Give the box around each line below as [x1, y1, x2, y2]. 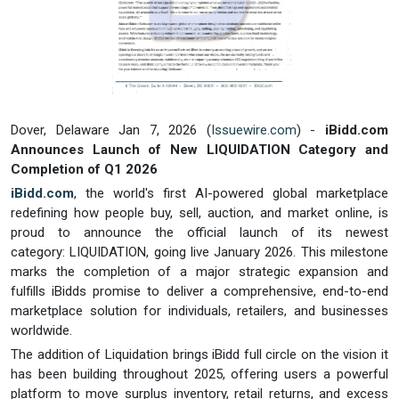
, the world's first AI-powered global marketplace [74, 184, 388, 201]
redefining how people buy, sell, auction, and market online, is [11, 204, 388, 221]
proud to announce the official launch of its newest [11, 224, 388, 240]
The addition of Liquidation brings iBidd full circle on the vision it [11, 346, 388, 362]
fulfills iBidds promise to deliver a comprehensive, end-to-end [11, 282, 388, 299]
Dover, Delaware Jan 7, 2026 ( [11, 121, 211, 138]
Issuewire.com [210, 121, 297, 138]
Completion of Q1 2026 [11, 160, 161, 177]
